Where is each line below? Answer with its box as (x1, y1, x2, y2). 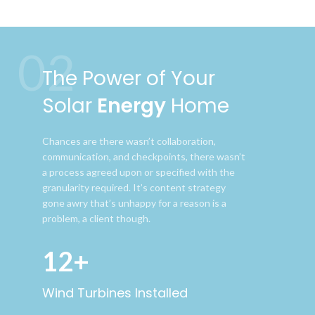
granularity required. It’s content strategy (42, 181, 226, 193)
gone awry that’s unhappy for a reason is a (42, 196, 227, 209)
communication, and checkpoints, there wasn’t (42, 150, 246, 162)
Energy (97, 91, 167, 120)
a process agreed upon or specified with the (42, 165, 236, 178)
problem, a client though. (42, 212, 151, 224)
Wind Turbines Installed (42, 283, 188, 302)
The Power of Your (42, 64, 216, 92)
